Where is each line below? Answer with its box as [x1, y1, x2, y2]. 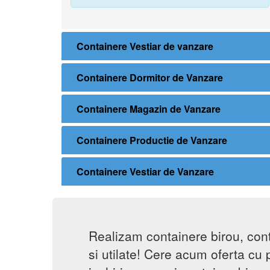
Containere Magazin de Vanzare [77, 102, 221, 116]
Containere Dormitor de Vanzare [77, 71, 223, 85]
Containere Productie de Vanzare [77, 133, 227, 148]
